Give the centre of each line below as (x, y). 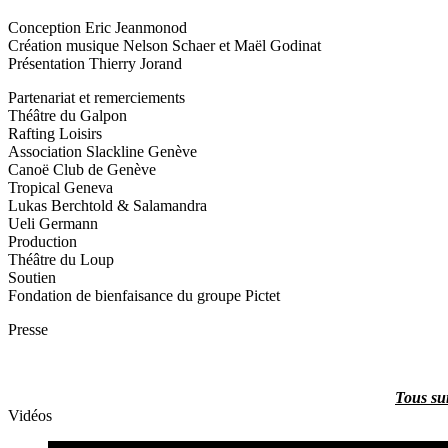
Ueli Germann (53, 224)
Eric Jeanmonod (134, 28)
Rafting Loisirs (55, 134)
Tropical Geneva (60, 188)
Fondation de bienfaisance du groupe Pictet (144, 296)
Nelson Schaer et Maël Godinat (220, 46)
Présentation (46, 64)
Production (42, 242)
